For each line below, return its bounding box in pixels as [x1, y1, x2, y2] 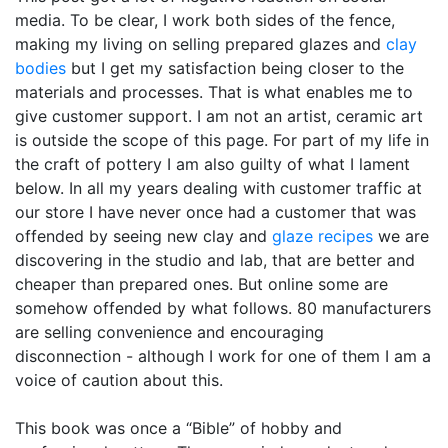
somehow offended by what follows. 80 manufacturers [15, 298, 431, 319]
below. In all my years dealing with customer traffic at [15, 178, 422, 199]
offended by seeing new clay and [15, 226, 272, 247]
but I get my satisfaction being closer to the [66, 58, 404, 79]
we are [373, 226, 429, 247]
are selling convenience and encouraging [15, 322, 324, 343]
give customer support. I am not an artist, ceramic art [15, 106, 423, 127]
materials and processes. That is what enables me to [15, 82, 413, 103]
